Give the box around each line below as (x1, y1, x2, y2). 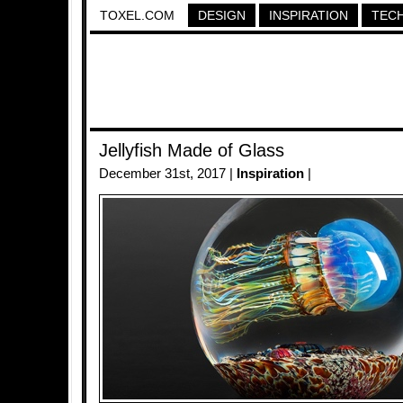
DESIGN (198, 8, 246, 22)
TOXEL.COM (100, 8, 175, 22)
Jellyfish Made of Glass (99, 140, 284, 160)
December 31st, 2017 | (99, 166, 237, 181)
